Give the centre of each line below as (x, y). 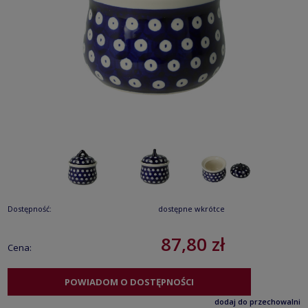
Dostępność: (30, 208)
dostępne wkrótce (191, 208)
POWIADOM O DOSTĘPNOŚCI (129, 282)
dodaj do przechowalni (257, 301)
